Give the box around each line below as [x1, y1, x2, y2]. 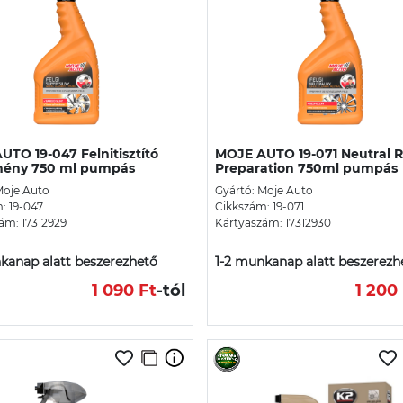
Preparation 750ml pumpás [215, 159, 398, 176]
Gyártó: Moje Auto [215, 183, 313, 197]
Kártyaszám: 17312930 [215, 215, 331, 229]
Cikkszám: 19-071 [215, 199, 304, 213]
